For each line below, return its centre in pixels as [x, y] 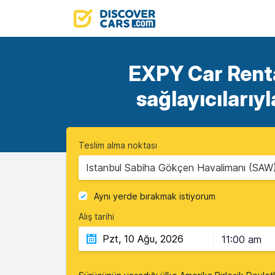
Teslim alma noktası [118, 145]
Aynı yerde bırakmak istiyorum [155, 196]
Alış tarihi [96, 216]
